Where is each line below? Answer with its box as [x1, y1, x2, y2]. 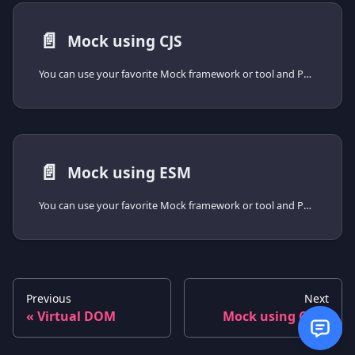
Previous [26, 291, 71, 307]
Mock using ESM [67, 161, 191, 183]
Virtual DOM [37, 307, 116, 326]
